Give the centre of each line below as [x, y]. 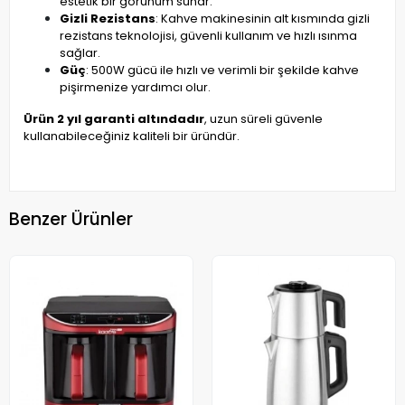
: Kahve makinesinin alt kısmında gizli [263, 19]
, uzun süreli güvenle [264, 119]
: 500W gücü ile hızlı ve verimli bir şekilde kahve [222, 71]
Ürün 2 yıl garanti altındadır [114, 119]
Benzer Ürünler [71, 219]
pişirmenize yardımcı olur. [135, 88]
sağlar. [80, 53]
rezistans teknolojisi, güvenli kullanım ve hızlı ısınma [208, 36]
